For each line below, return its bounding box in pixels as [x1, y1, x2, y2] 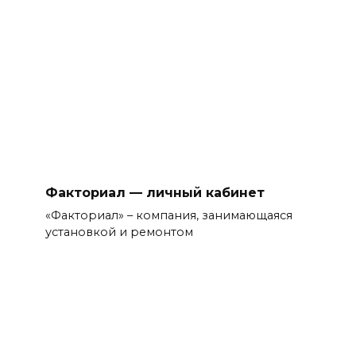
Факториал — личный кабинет [44, 184, 265, 200]
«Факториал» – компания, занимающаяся [44, 208, 292, 223]
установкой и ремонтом [44, 225, 193, 240]
